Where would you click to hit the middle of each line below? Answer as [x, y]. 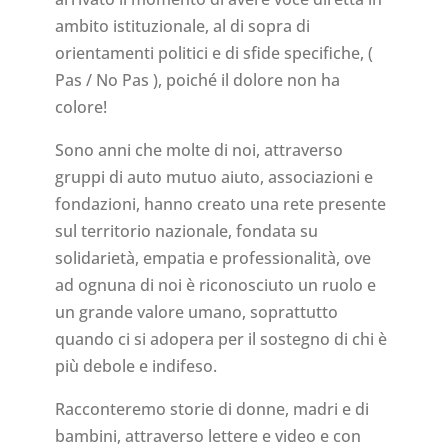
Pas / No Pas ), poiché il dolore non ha [197, 80]
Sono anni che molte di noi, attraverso [198, 150]
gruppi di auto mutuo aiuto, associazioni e [213, 177]
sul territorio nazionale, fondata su [186, 231]
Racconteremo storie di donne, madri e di [211, 409]
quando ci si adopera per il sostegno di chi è [220, 339]
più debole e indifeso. [135, 366]
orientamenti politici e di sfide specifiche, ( [213, 53]
